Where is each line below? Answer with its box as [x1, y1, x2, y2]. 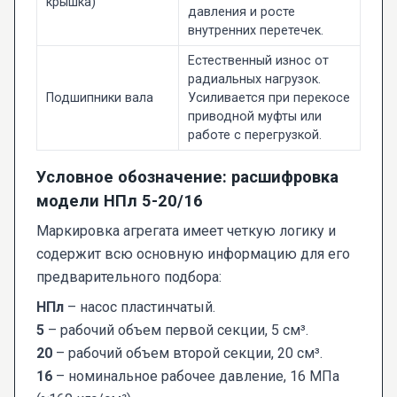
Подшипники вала [45, 90, 153, 106]
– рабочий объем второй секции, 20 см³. [52, 345, 323, 362]
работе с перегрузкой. [187, 128, 322, 144]
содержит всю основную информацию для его [36, 245, 350, 263]
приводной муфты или [187, 109, 322, 125]
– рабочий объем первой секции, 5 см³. [44, 322, 308, 339]
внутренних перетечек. [187, 23, 323, 39]
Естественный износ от [187, 53, 329, 69]
